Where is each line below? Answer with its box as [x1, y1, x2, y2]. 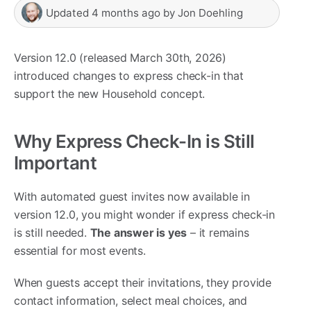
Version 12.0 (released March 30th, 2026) [14, 51, 226, 65]
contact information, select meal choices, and [14, 294, 247, 308]
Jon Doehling [178, 6, 243, 19]
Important [14, 152, 97, 174]
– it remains [187, 226, 249, 240]
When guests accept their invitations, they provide [14, 276, 271, 290]
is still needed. [14, 226, 90, 240]
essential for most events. [14, 244, 146, 258]
